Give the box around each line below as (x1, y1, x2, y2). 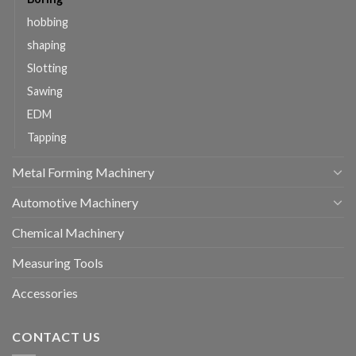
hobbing (27, 14, 68, 29)
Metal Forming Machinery (12, 164, 154, 180)
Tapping (27, 130, 67, 144)
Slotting (27, 60, 68, 75)
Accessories (12, 284, 78, 300)
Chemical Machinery (12, 224, 124, 240)
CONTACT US (12, 328, 101, 344)
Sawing (27, 83, 63, 98)
